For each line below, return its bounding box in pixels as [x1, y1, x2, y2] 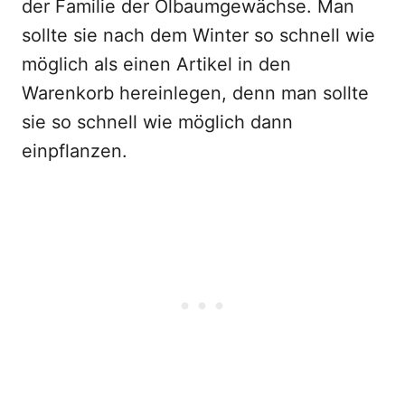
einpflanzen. [22, 140, 127, 162]
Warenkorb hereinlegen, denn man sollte [22, 82, 369, 104]
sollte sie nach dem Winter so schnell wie [22, 24, 375, 46]
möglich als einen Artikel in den [22, 53, 291, 75]
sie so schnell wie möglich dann [22, 111, 293, 133]
